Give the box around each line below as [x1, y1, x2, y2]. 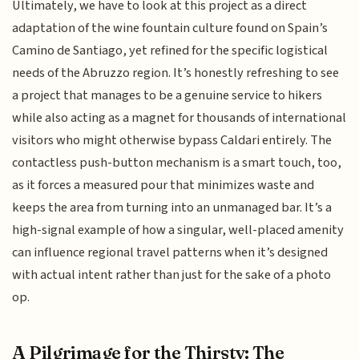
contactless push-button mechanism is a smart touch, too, [12, 152, 342, 172]
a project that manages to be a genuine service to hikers [12, 85, 323, 105]
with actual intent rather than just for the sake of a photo [12, 264, 332, 284]
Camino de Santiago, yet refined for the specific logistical [12, 40, 329, 60]
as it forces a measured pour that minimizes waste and [12, 175, 315, 195]
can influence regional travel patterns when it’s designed [12, 242, 329, 262]
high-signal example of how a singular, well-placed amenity [12, 220, 345, 240]
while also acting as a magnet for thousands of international [12, 107, 347, 127]
